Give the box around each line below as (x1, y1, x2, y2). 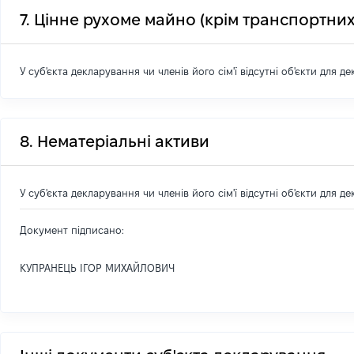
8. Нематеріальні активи (20, 133, 209, 150)
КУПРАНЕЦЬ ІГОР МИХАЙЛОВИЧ (20, 262, 175, 273)
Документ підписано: (20, 224, 124, 235)
